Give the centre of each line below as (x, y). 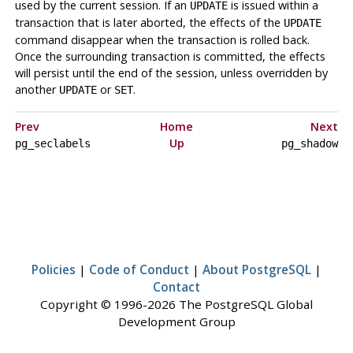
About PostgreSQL (257, 269)
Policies (54, 269)
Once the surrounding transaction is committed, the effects (170, 56)
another (37, 89)
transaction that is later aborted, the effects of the (149, 22)
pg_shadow (309, 143)
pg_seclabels (52, 143)
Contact (176, 286)
